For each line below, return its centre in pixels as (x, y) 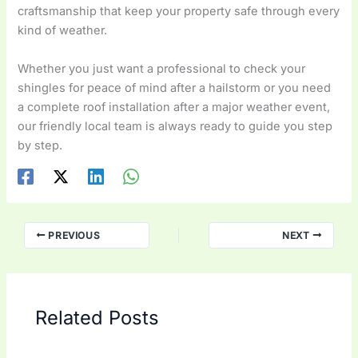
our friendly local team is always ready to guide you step (175, 126)
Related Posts (97, 317)
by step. (40, 145)
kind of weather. (63, 31)
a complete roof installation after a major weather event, (174, 107)
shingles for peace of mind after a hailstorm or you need (175, 88)
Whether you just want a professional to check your (162, 68)
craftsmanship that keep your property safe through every (179, 12)
